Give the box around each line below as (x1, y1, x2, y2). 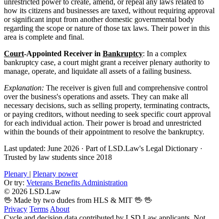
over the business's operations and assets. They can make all (4, 92, 188, 101)
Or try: (4, 178, 24, 187)
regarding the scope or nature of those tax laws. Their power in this (4, 23, 210, 32)
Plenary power (33, 169, 78, 178)
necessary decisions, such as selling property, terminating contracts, (4, 101, 210, 109)
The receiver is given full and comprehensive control (44, 83, 208, 92)
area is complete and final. (4, 32, 84, 41)
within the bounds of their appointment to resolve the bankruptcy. (4, 127, 204, 136)
